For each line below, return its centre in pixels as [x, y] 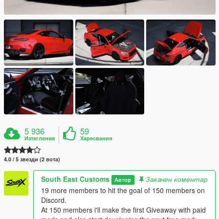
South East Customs [75, 179]
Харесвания [96, 138]
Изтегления [40, 138]
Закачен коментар [177, 179]
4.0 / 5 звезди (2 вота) [32, 159]
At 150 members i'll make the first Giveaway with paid [123, 209]
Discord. [54, 200]
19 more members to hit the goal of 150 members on [123, 190]
